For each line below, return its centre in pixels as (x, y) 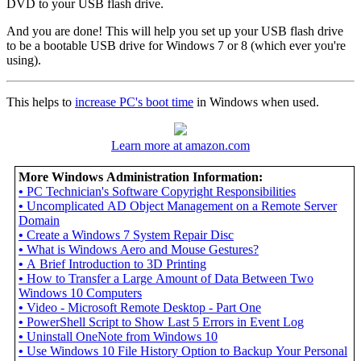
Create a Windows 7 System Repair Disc (130, 235)
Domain (39, 221)
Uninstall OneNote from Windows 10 (122, 337)
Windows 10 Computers (80, 293)
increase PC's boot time (134, 102)
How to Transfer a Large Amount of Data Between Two (170, 279)
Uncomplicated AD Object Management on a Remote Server (182, 206)
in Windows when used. (256, 102)
